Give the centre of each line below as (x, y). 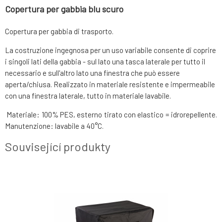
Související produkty (58, 147)
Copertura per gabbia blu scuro (64, 9)
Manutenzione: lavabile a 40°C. (55, 126)
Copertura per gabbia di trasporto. (59, 31)
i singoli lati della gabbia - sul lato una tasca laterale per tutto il (105, 62)
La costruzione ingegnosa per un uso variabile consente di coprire (111, 50)
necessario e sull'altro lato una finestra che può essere (92, 73)
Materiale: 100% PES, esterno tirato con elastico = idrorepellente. (111, 115)
